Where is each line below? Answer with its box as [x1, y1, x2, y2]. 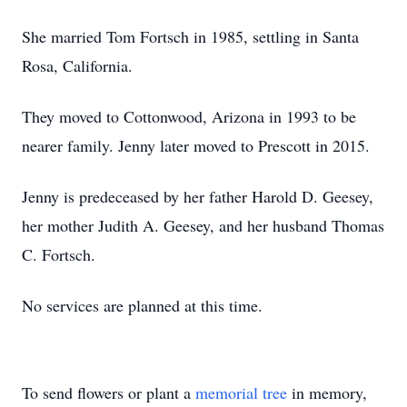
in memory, [287, 382, 367, 403]
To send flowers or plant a [22, 382, 195, 403]
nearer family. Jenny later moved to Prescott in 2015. [22, 134, 370, 156]
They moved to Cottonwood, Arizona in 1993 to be [22, 105, 356, 127]
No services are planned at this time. [22, 294, 263, 316]
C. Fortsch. [22, 243, 95, 265]
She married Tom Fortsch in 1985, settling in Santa [22, 25, 359, 47]
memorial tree [195, 382, 287, 403]
